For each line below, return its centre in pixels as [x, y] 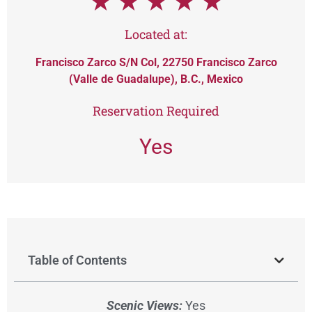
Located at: [156, 34]
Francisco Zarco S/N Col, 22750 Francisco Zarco [156, 62]
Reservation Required [156, 111]
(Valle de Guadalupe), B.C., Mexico [156, 79]
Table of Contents [77, 260]
